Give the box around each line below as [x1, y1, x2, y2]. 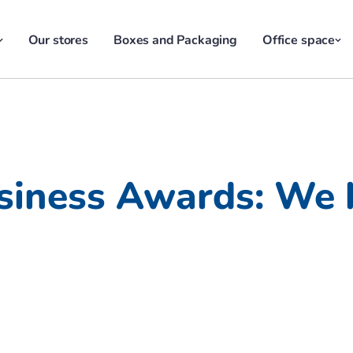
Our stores [28, 32, 88, 49]
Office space [262, 32, 336, 49]
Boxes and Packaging [113, 32, 237, 49]
